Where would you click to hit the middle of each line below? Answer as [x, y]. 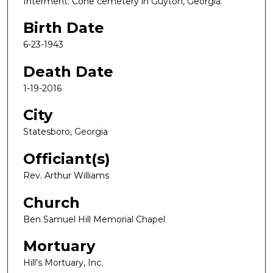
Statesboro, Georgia [66, 132]
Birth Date [64, 28]
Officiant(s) [67, 159]
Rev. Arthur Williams [66, 176]
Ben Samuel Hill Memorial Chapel [94, 219]
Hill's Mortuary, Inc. [63, 263]
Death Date [68, 71]
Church [51, 202]
